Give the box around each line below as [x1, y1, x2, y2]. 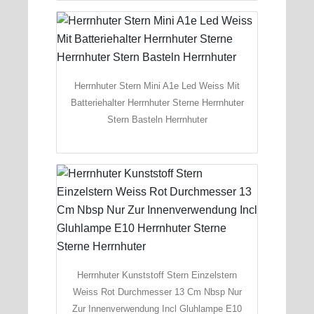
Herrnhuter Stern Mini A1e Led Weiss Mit [74, 80, 240, 91]
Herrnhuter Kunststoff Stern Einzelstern [77, 269, 237, 280]
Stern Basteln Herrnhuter [107, 114, 207, 125]
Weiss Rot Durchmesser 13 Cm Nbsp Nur [72, 286, 242, 297]
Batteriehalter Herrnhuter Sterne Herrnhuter [70, 97, 244, 108]
